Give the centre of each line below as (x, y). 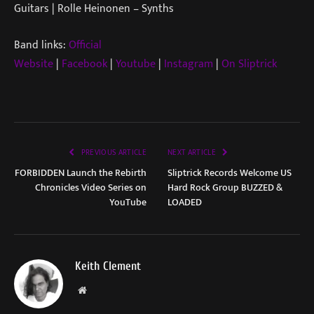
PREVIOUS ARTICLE (113, 153)
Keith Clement (108, 266)
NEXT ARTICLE (193, 153)
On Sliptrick (249, 63)
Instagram (189, 63)
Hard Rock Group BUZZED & (225, 188)
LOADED (185, 203)
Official (85, 45)
